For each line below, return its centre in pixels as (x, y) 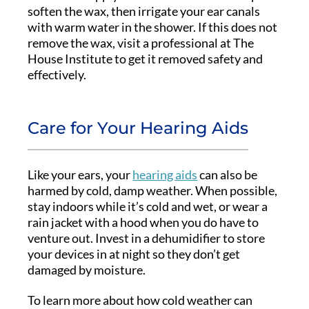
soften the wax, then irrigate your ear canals (144, 11)
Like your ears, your (80, 174)
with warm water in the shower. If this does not (153, 27)
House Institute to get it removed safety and (146, 59)
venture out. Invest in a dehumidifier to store (147, 238)
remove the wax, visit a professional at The (141, 43)
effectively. (57, 75)
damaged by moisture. (87, 269)
